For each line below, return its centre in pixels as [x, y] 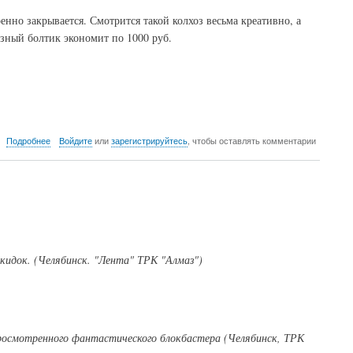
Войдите [75, 140]
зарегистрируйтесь [149, 140]
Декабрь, [68, 165]
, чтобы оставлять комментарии [251, 140]
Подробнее [28, 140]
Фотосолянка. [77, 152]
